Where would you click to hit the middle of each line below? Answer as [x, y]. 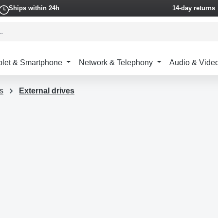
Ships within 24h [34, 8]
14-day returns [193, 8]
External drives [47, 91]
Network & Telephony [116, 62]
